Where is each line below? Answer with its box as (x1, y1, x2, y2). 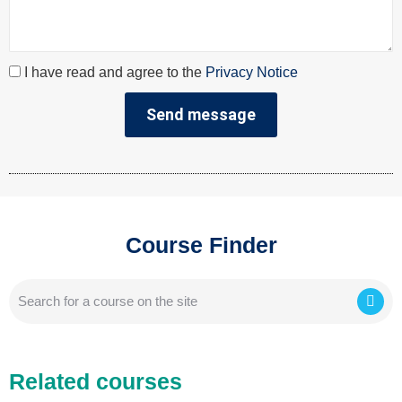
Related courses (9, 368, 182, 394)
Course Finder (125, 232, 277, 258)
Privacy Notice (205, 64, 298, 80)
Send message (146, 104, 256, 124)
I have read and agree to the (24, 64, 205, 80)
